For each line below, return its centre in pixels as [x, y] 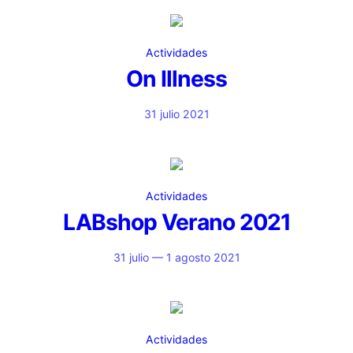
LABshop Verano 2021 [176, 222]
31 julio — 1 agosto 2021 [176, 257]
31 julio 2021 [176, 114]
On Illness [176, 79]
